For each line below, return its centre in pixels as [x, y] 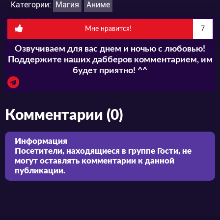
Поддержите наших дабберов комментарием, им [110, 60]
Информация [41, 141]
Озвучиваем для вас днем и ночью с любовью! [110, 49]
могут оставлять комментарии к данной [95, 161]
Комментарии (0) [64, 115]
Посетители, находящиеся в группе [86, 151]
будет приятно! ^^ [110, 70]
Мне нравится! [108, 29]
